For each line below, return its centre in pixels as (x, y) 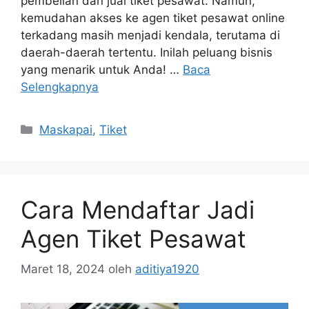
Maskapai (66, 129)
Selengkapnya (60, 87)
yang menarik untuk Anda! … (102, 69)
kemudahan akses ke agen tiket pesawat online (153, 18)
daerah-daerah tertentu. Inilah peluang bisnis (147, 52)
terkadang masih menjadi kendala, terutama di (150, 35)
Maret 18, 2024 (63, 269)
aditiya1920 (167, 269)
